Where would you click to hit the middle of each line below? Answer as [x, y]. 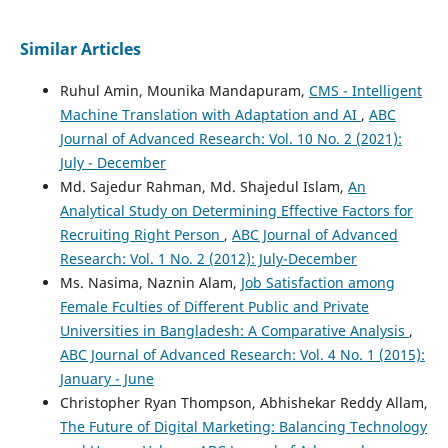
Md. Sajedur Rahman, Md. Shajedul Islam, [203, 187]
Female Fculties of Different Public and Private [214, 307]
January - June [106, 379]
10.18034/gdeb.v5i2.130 [104, 120]
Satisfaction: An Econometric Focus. [148, 80]
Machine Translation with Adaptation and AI [210, 115]
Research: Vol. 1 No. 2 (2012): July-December [208, 259]
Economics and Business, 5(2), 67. [138, 100]
